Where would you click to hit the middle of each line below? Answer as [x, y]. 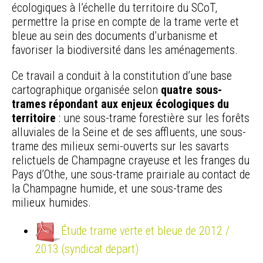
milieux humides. [51, 203]
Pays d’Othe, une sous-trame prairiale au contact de [131, 175]
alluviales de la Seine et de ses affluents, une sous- [129, 132]
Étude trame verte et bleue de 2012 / [145, 231]
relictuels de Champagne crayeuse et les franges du [131, 161]
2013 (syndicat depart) [87, 249]
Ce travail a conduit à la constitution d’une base [122, 76]
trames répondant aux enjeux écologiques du [120, 104]
